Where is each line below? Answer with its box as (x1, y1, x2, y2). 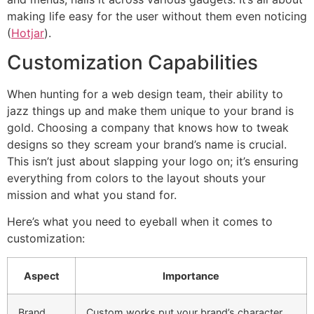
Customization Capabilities (7, 50, 258, 75)
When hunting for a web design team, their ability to (7, 87, 283, 102)
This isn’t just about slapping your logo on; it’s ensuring (7, 154, 299, 169)
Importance (163, 269, 219, 282)
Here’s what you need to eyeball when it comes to (7, 214, 273, 229)
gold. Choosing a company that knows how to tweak (7, 121, 289, 135)
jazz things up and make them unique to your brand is (7, 104, 294, 118)
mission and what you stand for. (7, 188, 177, 203)
